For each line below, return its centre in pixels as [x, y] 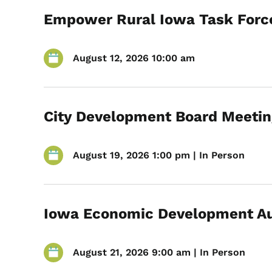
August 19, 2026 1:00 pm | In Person [159, 155]
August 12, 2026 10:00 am [134, 58]
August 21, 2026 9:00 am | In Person [159, 252]
